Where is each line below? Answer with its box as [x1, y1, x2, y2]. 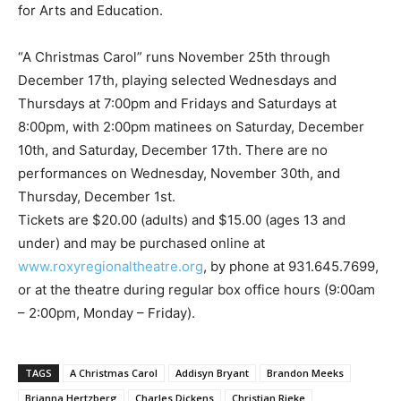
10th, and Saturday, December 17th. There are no [18, 141, 328, 159]
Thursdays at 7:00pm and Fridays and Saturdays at [18, 95, 337, 113]
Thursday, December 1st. [18, 188, 175, 206]
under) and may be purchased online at [18, 235, 265, 252]
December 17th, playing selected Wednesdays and [18, 72, 337, 90]
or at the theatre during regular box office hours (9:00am [18, 281, 375, 299]
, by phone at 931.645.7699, [203, 258, 379, 276]
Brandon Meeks [267, 366, 344, 380]
